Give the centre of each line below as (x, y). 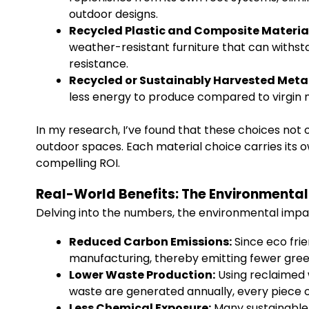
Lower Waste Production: (142, 275)
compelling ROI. (78, 163)
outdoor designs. (113, 14)
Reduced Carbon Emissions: (150, 242)
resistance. (99, 64)
